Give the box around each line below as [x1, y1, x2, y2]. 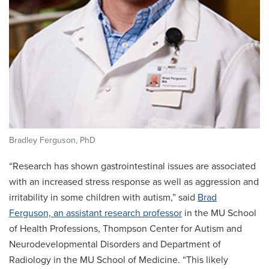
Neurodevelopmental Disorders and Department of [9, 238, 221, 251]
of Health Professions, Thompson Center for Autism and [9, 223, 242, 235]
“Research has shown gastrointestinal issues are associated [9, 160, 256, 173]
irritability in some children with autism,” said [9, 192, 198, 204]
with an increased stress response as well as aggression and [9, 176, 259, 189]
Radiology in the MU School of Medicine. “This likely [9, 254, 228, 267]
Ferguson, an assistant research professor [9, 207, 182, 220]
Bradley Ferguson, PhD [9, 135, 95, 146]
